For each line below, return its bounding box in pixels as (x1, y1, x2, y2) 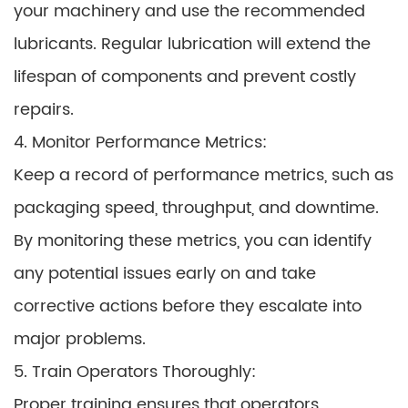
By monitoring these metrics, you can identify (14, 228, 372, 254)
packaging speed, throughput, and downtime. (14, 195, 379, 221)
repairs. (14, 97, 74, 123)
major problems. (14, 326, 146, 352)
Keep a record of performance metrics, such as (14, 162, 393, 189)
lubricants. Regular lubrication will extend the (14, 31, 371, 57)
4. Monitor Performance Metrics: (14, 129, 267, 156)
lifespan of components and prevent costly (14, 64, 356, 90)
